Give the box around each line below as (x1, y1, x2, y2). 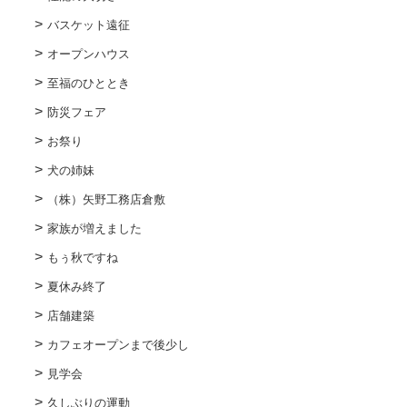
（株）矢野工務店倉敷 (46, 192, 165, 206)
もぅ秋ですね (46, 250, 118, 264)
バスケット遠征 (46, 17, 130, 32)
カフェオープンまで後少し (46, 337, 189, 352)
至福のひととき (46, 75, 130, 90)
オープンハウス (46, 46, 130, 61)
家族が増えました (46, 221, 142, 235)
